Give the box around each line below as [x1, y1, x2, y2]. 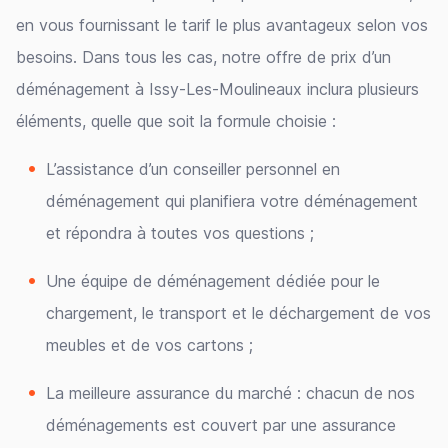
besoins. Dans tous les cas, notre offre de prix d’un [16, 47, 391, 67]
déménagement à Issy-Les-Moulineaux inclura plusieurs [16, 79, 419, 99]
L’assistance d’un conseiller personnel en [46, 159, 340, 179]
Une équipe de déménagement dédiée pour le [46, 271, 380, 291]
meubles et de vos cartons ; [46, 335, 253, 355]
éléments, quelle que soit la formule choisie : [16, 111, 336, 131]
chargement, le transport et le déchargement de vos [46, 303, 431, 323]
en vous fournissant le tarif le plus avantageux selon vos [16, 15, 428, 35]
